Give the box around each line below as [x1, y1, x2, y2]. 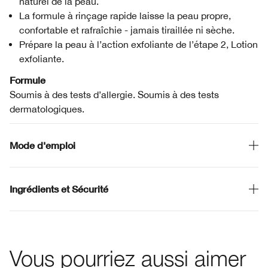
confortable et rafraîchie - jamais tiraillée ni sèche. [19, 25, 234, 35]
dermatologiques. [10, 103, 84, 114]
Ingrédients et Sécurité [10, 183, 108, 194]
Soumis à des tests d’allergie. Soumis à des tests [10, 89, 219, 100]
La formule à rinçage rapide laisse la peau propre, [19, 10, 231, 21]
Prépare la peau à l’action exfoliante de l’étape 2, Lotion [19, 39, 258, 50]
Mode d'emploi [10, 139, 75, 151]
